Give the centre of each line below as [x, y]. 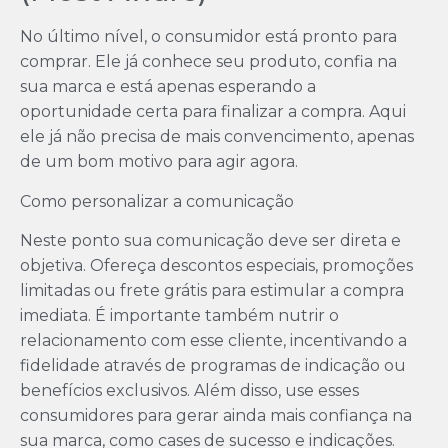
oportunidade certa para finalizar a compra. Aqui [213, 112]
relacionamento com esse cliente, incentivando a [213, 341]
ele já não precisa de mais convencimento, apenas [217, 137]
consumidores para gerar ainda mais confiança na [216, 416]
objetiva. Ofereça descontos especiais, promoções [216, 266]
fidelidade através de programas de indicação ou [213, 366]
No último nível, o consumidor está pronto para [208, 37]
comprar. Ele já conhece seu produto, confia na [208, 62]
